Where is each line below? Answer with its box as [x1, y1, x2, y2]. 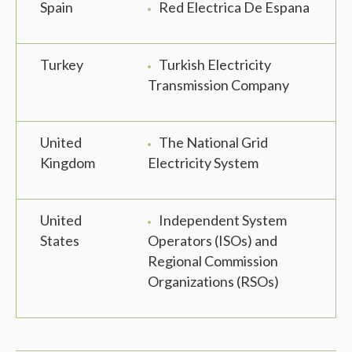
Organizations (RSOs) [148, 273, 279, 291]
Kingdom [40, 154, 95, 172]
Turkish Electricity [159, 56, 271, 74]
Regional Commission [148, 252, 278, 270]
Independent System [159, 211, 287, 229]
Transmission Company [148, 76, 289, 94]
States [40, 232, 79, 250]
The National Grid [159, 134, 268, 152]
